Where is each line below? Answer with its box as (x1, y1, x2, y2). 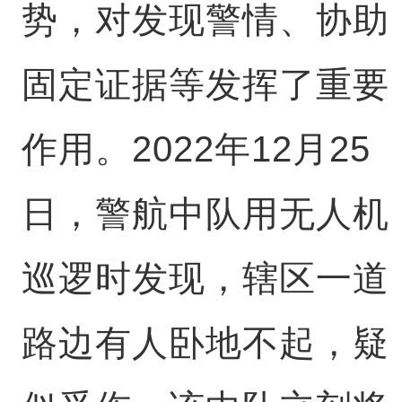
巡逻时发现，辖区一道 (21, 258, 389, 298)
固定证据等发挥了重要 (21, 65, 389, 104)
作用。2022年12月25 (21, 129, 371, 169)
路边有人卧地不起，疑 (21, 323, 389, 363)
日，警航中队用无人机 (21, 194, 389, 233)
